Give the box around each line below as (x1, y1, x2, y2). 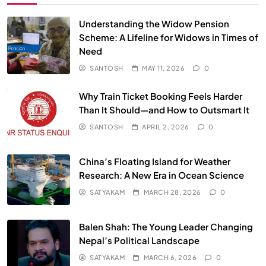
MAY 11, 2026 (142, 64, 185, 72)
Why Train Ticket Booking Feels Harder (79, 90, 242, 102)
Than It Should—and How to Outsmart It (79, 104, 249, 116)
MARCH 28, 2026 (143, 188, 201, 196)
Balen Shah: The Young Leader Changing (79, 220, 253, 232)
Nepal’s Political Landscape (79, 234, 199, 246)
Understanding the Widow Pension (79, 18, 229, 30)
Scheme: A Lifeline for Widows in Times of (79, 31, 258, 43)
